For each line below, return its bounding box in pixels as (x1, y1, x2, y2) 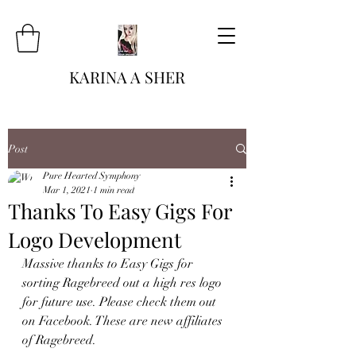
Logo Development (8, 226, 181, 253)
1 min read (93, 184, 134, 195)
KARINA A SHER (69, 66, 185, 87)
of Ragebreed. (22, 332, 99, 348)
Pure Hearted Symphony (43, 170, 141, 181)
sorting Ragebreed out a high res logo (22, 275, 225, 291)
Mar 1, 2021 (43, 184, 91, 195)
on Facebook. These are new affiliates (22, 313, 226, 329)
